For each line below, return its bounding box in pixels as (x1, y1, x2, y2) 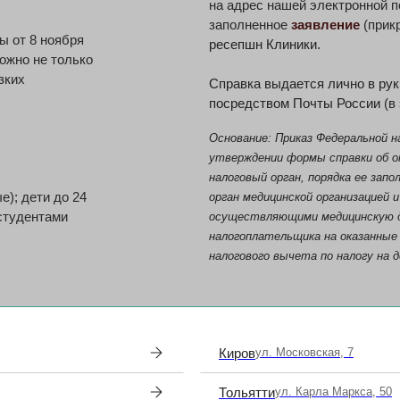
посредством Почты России (209, 96, 384, 111)
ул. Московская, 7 (255, 345, 354, 359)
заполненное (209, 17, 291, 32)
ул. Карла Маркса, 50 (275, 384, 392, 398)
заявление (291, 17, 360, 32)
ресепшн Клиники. (209, 37, 321, 52)
